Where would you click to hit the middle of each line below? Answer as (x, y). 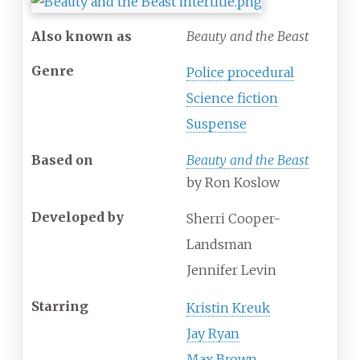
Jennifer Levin (231, 270)
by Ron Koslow (233, 183)
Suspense (217, 124)
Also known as (82, 37)
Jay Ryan (213, 334)
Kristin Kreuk (228, 308)
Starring (60, 307)
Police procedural (240, 73)
